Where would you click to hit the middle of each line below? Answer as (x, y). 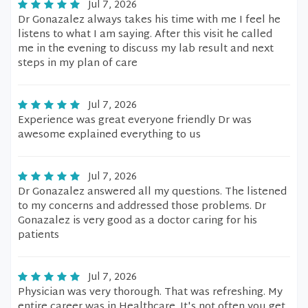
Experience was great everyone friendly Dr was (135, 121)
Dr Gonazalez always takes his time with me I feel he (149, 20)
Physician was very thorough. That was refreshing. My (150, 293)
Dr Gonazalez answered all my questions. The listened (152, 192)
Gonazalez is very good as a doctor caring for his (137, 221)
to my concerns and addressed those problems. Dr (142, 207)
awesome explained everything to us (109, 135)
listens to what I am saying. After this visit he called (145, 35)
